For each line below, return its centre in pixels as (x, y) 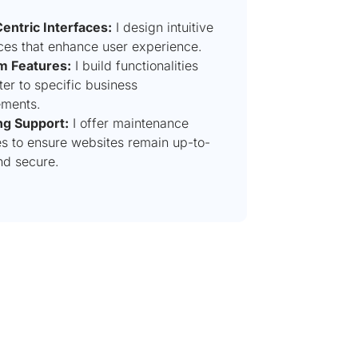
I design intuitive (162, 27)
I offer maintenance (128, 123)
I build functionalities (134, 65)
